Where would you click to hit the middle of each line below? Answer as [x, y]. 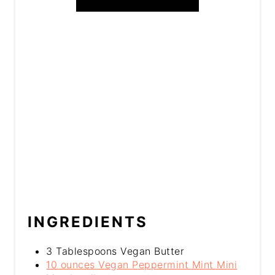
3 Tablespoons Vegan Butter [115, 251]
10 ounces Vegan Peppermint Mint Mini [142, 264]
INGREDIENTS [88, 222]
